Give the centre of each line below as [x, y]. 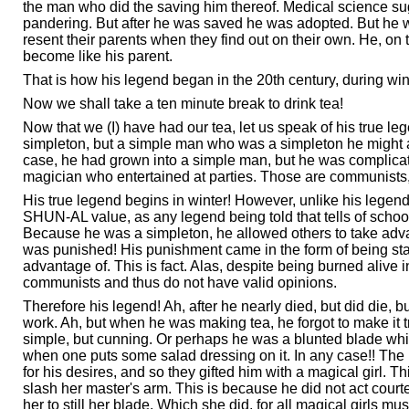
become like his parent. [98, 57]
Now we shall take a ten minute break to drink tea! [183, 104]
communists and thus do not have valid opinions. [180, 283]
